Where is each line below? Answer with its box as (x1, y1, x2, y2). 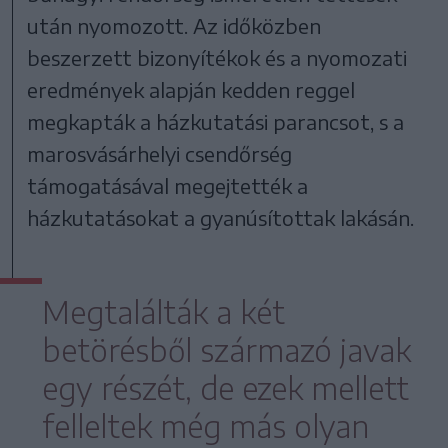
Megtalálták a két (42, 292, 285, 331)
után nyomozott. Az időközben (27, 12, 322, 38)
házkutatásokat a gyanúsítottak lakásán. (27, 204, 415, 230)
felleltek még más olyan (42, 406, 369, 445)
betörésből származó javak (42, 330, 411, 369)
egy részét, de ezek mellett (42, 368, 409, 407)
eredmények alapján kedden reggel (27, 76, 356, 102)
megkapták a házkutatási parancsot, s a (27, 108, 405, 134)
